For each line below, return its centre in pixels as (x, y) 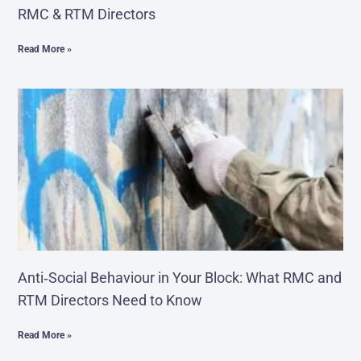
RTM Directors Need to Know (110, 301)
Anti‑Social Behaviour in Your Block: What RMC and (180, 278)
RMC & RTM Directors (87, 14)
